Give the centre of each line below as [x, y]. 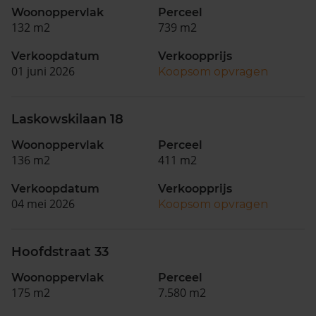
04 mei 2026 [43, 204]
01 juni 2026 [43, 71]
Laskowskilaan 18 [67, 119]
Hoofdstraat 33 [60, 252]
